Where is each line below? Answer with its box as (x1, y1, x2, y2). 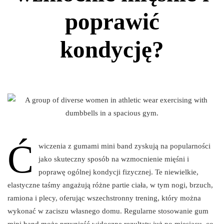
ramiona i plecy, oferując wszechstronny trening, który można (7, 193, 201, 202)
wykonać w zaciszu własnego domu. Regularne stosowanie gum (7, 206, 208, 215)
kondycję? (60, 36, 164, 62)
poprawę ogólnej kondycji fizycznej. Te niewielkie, (38, 167, 198, 176)
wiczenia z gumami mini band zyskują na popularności (38, 141, 210, 150)
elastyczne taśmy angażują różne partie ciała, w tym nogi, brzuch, (7, 180, 213, 189)
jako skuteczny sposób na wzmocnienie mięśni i (38, 154, 189, 163)
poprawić (64, 8, 159, 34)
